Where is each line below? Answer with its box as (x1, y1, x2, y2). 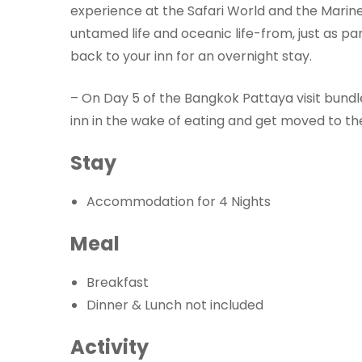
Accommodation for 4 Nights (86, 192, 271, 212)
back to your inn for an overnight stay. (70, 47, 312, 66)
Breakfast (86, 273, 149, 293)
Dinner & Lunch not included (86, 296, 263, 315)
